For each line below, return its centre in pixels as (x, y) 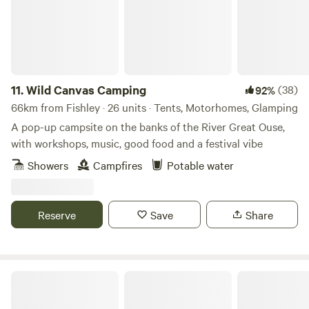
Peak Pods (33, 276)
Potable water (200, 165)
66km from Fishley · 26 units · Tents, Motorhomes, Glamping (154, 107)
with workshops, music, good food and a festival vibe (137, 143)
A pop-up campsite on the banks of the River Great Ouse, (148, 126)
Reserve (57, 215)
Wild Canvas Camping (86, 90)
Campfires (118, 165)
